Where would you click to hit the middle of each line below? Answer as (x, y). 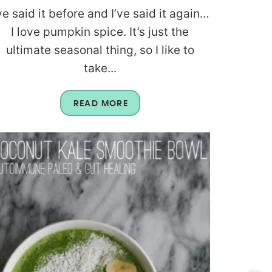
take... (100, 68)
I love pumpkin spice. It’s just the (100, 32)
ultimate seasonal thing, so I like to (100, 50)
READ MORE (101, 104)
